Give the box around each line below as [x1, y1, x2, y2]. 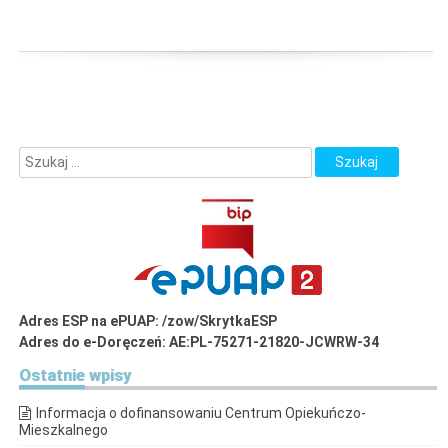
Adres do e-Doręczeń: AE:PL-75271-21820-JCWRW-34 [19, 334, 380, 351]
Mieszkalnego [19, 422, 109, 439]
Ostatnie [19, 366, 86, 386]
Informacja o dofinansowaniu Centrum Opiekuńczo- [36, 405, 367, 422]
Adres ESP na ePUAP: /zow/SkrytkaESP [19, 313, 278, 330]
